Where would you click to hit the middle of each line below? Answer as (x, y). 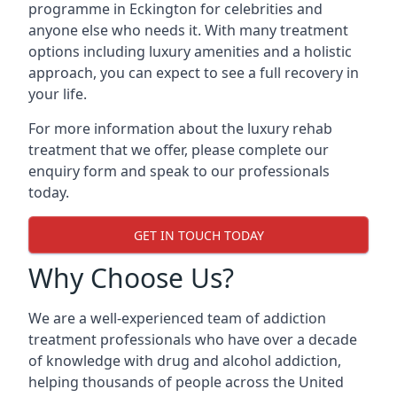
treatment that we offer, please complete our (179, 150)
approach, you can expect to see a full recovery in (194, 73)
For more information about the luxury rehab (180, 128)
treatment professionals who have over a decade (193, 339)
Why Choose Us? (131, 278)
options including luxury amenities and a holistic (190, 51)
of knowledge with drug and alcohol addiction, (185, 361)
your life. (58, 94)
